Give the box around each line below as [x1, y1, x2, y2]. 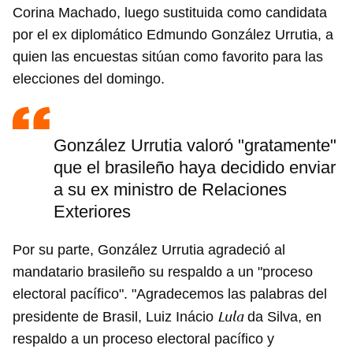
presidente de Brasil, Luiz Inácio [13, 309, 217, 325]
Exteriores [54, 202, 131, 222]
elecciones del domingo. [13, 71, 165, 87]
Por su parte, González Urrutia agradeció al [13, 242, 285, 258]
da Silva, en [243, 309, 321, 325]
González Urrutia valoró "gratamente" [54, 136, 336, 156]
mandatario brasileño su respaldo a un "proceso [13, 264, 313, 281]
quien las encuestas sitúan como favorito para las [13, 49, 323, 65]
